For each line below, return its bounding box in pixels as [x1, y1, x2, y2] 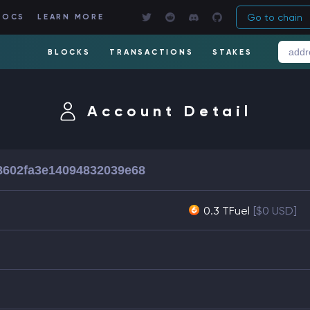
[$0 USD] [253, 204, 297, 217]
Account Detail [87, 102, 252, 120]
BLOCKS [48, 47, 91, 57]
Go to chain [247, 12, 302, 23]
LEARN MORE [37, 12, 104, 22]
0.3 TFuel [203, 204, 250, 217]
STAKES [212, 47, 253, 57]
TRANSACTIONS [109, 47, 194, 57]
